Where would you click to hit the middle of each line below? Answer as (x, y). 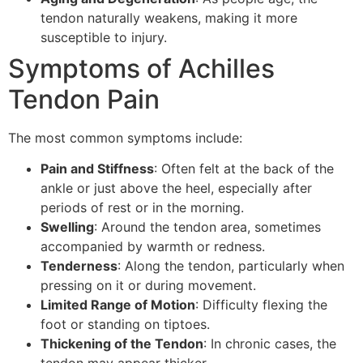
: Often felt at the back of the (244, 169)
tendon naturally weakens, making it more (169, 17)
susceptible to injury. (104, 37)
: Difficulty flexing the (261, 305)
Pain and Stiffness (97, 169)
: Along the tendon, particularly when (231, 266)
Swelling (67, 227)
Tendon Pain (84, 99)
